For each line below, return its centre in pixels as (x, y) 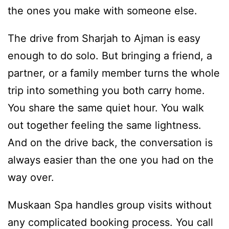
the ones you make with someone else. (102, 11)
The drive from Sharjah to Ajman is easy (104, 39)
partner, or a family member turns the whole (114, 73)
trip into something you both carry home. (106, 91)
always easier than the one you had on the (111, 160)
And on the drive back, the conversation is (110, 143)
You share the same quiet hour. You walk (106, 108)
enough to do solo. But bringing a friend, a (110, 56)
